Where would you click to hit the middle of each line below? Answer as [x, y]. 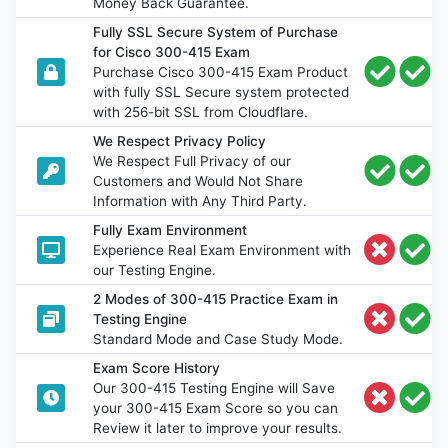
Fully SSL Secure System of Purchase [216, 32]
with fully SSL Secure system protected [221, 92]
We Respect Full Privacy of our [192, 161]
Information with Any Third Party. [200, 201]
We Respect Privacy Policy [180, 141]
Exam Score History [157, 368]
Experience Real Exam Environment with [222, 250]
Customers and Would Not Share [198, 181]
